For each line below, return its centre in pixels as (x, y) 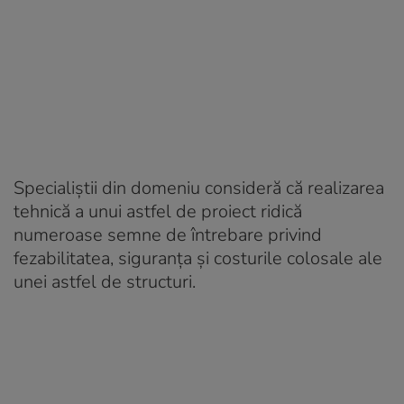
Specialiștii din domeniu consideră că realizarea (199, 188)
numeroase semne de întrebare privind (168, 234)
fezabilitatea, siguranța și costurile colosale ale (198, 258)
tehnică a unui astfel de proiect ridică (158, 211)
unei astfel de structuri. (105, 281)
